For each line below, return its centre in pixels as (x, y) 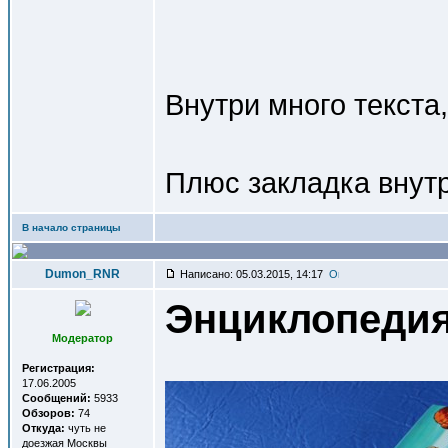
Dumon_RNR (82, 274)
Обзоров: (48, 413)
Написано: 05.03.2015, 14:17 (253, 274)
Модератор (82, 338)
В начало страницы (71, 227)
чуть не (85, 428)
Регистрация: (58, 368)
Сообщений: (56, 398)
